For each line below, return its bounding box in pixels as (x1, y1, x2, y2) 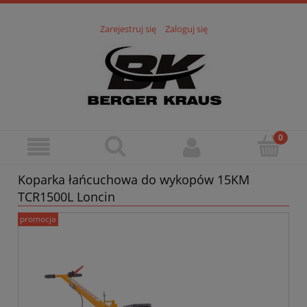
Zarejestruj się (99, 23, 156, 36)
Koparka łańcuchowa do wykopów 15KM (18, 171, 249, 188)
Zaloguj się (164, 23, 208, 36)
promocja (20, 213, 56, 225)
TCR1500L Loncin (18, 188, 115, 206)
